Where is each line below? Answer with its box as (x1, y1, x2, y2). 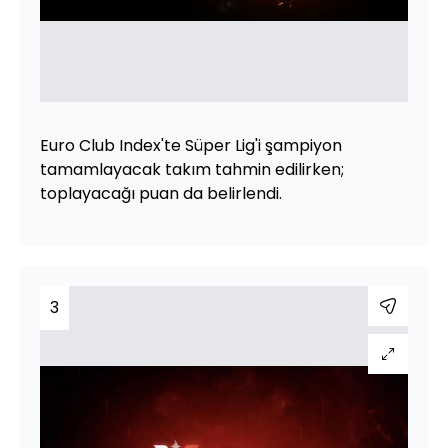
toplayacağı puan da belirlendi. (40, 181, 282, 205)
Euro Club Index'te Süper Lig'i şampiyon (40, 133, 342, 157)
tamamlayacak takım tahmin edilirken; (40, 157, 344, 181)
